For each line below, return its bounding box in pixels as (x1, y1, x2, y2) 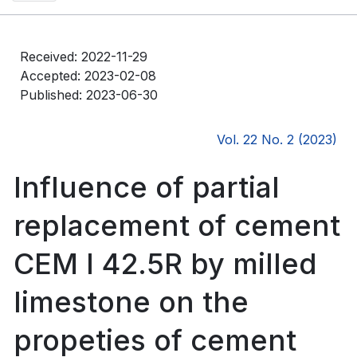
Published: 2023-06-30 (20, 86, 158, 103)
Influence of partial (14, 169, 280, 205)
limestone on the (14, 284, 249, 320)
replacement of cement (14, 207, 340, 243)
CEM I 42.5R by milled (14, 245, 317, 281)
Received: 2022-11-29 (20, 48, 147, 65)
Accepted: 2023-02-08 (20, 67, 156, 84)
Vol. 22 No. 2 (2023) (217, 131, 337, 147)
